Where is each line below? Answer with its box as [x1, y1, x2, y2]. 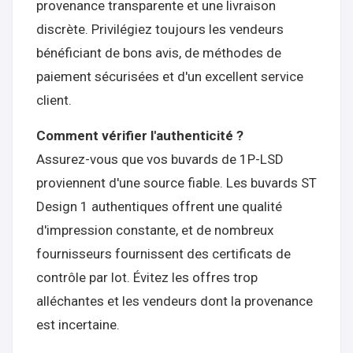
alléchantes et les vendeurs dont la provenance [36, 293, 313, 309]
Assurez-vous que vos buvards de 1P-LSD [36, 151, 284, 167]
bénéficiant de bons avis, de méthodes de [36, 45, 281, 61]
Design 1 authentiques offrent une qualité [36, 199, 282, 214]
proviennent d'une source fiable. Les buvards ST [36, 175, 317, 191]
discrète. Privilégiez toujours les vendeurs [36, 21, 284, 37]
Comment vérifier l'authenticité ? [36, 128, 243, 143]
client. [36, 92, 72, 108]
